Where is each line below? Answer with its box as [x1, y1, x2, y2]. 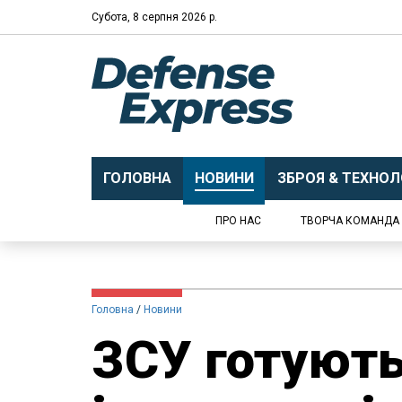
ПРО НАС [215, 214, 261, 227]
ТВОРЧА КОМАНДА [301, 214, 399, 227]
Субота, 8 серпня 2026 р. [92, 10, 217, 23]
